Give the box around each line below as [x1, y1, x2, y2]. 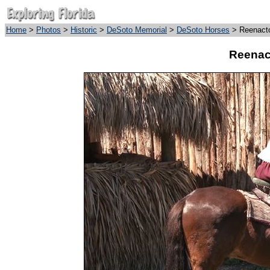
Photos [36, 25, 61, 34]
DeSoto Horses [177, 25, 230, 34]
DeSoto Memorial [107, 25, 167, 34]
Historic [71, 25, 97, 34]
